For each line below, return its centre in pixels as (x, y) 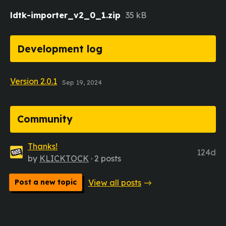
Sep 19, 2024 (82, 82)
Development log (60, 49)
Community (45, 119)
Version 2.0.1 (34, 81)
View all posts (115, 182)
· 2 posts (105, 158)
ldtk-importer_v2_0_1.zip (65, 15)
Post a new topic (46, 182)
